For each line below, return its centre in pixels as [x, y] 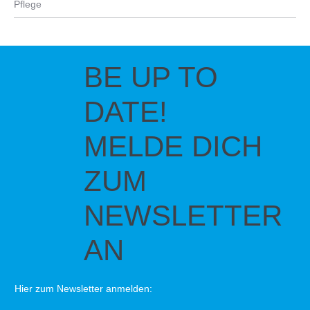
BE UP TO [151, 77]
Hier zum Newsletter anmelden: [83, 288]
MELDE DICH [173, 146]
